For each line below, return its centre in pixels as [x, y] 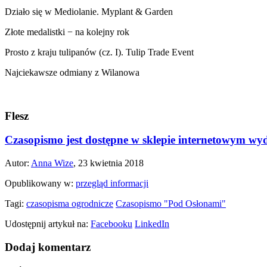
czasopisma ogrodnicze [70, 204]
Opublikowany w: [40, 184]
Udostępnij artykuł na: [48, 224]
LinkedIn [152, 224]
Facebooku [111, 224]
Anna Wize [52, 163]
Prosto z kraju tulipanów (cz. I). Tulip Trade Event [99, 52]
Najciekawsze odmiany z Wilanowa [72, 72]
